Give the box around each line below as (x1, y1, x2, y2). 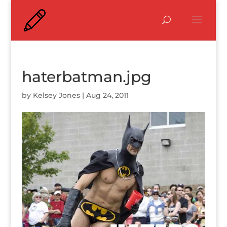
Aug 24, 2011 (86, 91, 129, 100)
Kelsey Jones (32, 91, 80, 100)
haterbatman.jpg (21, 67, 152, 86)
